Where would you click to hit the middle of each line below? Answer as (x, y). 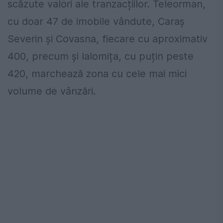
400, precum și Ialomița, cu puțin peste (101, 56)
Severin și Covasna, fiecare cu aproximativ (108, 39)
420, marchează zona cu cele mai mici (97, 73)
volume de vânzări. (52, 91)
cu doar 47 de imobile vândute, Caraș (96, 21)
